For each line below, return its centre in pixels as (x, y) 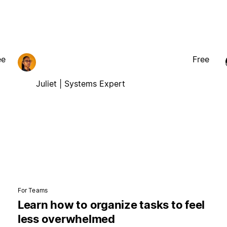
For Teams (32, 191)
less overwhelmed (66, 219)
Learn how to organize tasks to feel (111, 205)
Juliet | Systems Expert (80, 83)
